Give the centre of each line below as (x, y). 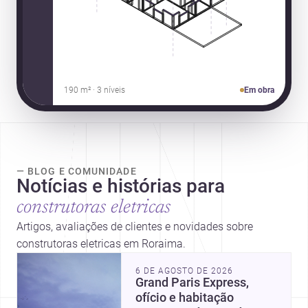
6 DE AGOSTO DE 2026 (184, 271)
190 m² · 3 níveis (94, 90)
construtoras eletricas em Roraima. (101, 243)
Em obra (260, 90)
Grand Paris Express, (192, 282)
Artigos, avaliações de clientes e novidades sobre (135, 226)
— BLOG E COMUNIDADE (77, 171)
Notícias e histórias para (121, 186)
